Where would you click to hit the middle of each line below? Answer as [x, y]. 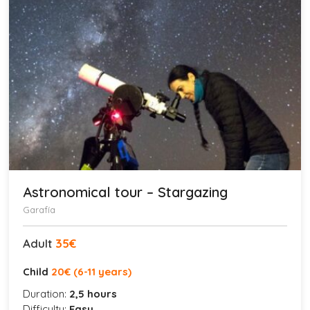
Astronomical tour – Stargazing [126, 192]
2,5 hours [93, 293]
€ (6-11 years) [98, 271]
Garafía [39, 209]
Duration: [46, 293]
